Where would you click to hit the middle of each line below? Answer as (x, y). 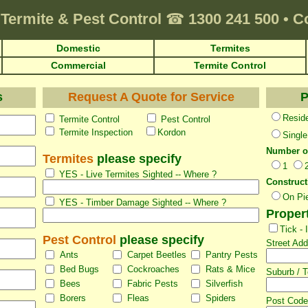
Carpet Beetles (157, 255)
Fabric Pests (153, 284)
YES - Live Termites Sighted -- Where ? (136, 174)
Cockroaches (153, 269)
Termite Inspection (100, 132)
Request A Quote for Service (151, 97)
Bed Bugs (79, 269)
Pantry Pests (232, 255)
